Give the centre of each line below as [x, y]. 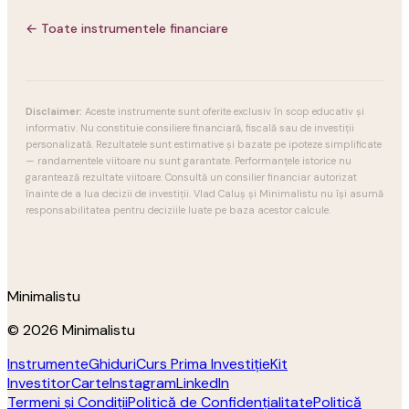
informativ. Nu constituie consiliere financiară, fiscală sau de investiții [190, 128]
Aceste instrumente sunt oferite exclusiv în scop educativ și [223, 111]
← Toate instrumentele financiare [127, 28]
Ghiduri [112, 364]
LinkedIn [203, 383]
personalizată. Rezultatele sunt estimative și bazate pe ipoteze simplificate [204, 144]
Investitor [39, 383]
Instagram [143, 383]
